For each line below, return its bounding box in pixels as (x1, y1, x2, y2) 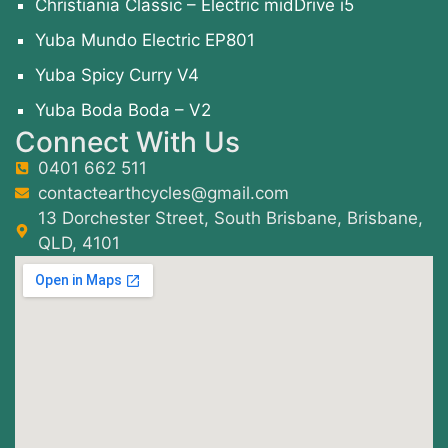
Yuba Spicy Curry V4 (35, 64, 199, 85)
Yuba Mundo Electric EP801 (35, 29, 255, 50)
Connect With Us (15, 124, 240, 159)
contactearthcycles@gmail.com (37, 182, 289, 203)
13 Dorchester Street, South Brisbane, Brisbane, (37, 207, 423, 228)
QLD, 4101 (37, 232, 120, 253)
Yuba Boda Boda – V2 (35, 99, 211, 120)
